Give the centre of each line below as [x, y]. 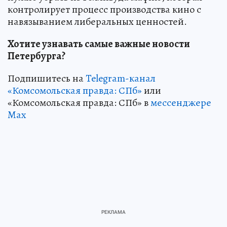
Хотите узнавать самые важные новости [99, 44]
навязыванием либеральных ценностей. [97, 21]
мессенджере [181, 102]
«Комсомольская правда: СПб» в [79, 102]
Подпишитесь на [47, 78]
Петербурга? [36, 56]
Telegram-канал [121, 78]
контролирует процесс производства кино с [104, 9]
